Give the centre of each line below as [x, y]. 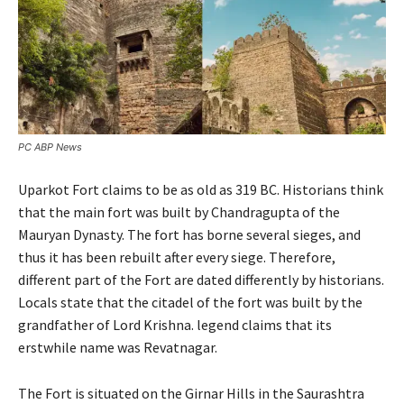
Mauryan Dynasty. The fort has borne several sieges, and [189, 235]
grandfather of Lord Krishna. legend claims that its [175, 325]
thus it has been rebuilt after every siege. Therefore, [177, 257]
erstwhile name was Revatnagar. [120, 348]
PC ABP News [50, 147]
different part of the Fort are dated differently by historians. [201, 280]
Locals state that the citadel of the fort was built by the [190, 303]
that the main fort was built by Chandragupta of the [179, 212]
